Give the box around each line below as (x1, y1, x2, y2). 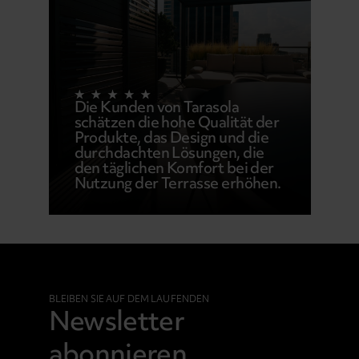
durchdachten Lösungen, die (74, 141, 264, 163)
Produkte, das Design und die (74, 126, 269, 147)
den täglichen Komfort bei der (74, 156, 274, 178)
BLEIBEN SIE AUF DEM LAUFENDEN (48, 292, 210, 305)
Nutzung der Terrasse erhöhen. (74, 171, 281, 193)
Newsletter (48, 301, 185, 339)
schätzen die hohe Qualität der (74, 111, 280, 132)
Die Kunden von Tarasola (74, 95, 240, 117)
